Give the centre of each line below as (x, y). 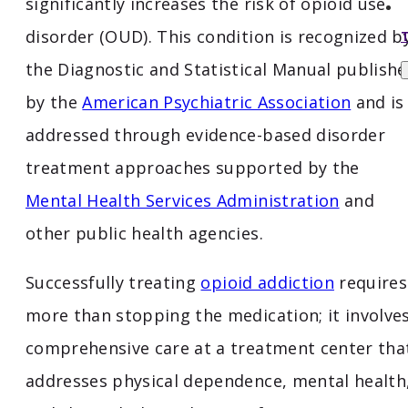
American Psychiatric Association (217, 102)
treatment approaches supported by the (193, 168)
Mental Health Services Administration (183, 201)
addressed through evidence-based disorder (205, 135)
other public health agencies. (144, 234)
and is (377, 102)
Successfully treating (113, 283)
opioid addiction (267, 283)
